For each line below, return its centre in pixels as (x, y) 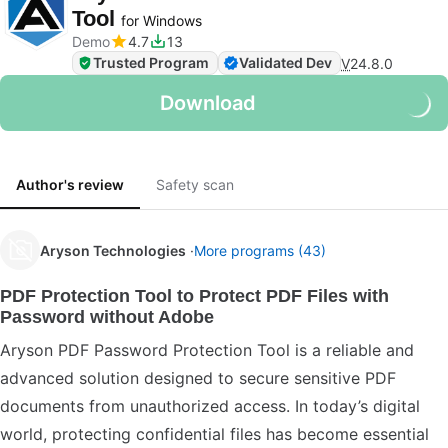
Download (208, 103)
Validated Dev (285, 62)
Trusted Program (151, 62)
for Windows (161, 20)
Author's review (70, 184)
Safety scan (195, 184)
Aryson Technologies (113, 250)
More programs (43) (260, 250)
